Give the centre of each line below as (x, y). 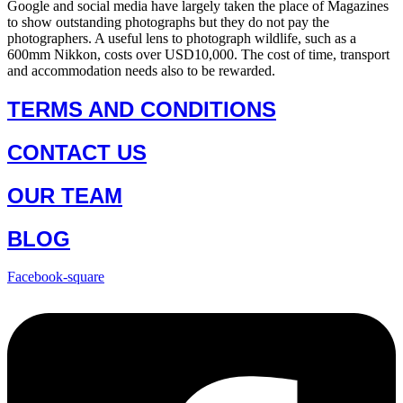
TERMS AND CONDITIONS (142, 109)
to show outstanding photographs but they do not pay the (168, 22)
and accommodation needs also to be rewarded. (141, 70)
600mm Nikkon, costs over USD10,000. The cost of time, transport (198, 54)
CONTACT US (77, 152)
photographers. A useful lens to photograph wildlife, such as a (182, 38)
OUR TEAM (65, 195)
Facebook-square (56, 277)
